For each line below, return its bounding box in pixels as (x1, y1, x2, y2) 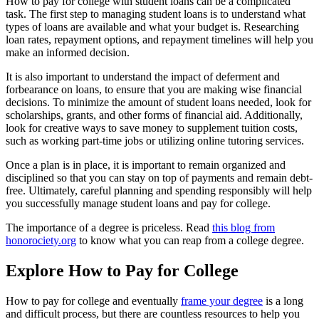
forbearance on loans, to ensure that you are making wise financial (6, 83, 302, 96)
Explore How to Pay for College (6, 261, 239, 280)
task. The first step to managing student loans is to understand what (6, 8, 305, 21)
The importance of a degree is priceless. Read (6, 221, 212, 234)
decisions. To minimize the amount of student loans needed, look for (6, 96, 311, 109)
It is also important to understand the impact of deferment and (6, 70, 280, 83)
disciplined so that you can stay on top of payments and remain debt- (6, 172, 313, 184)
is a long (263, 294, 303, 307)
